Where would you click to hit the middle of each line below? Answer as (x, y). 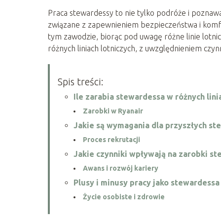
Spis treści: (81, 81)
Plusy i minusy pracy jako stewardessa (147, 182)
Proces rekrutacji (111, 139)
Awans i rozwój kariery (121, 168)
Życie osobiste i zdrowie (124, 197)
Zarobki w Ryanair (113, 111)
